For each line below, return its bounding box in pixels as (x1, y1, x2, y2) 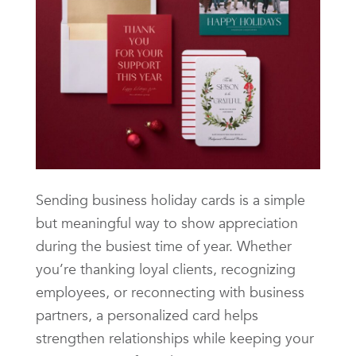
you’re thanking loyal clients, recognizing (36, 259, 296, 278)
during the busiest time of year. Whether (36, 236, 292, 255)
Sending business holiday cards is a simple (36, 190, 305, 209)
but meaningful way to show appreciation (36, 213, 298, 232)
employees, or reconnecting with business (36, 282, 304, 301)
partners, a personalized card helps (36, 305, 258, 324)
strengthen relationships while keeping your (36, 328, 314, 347)
